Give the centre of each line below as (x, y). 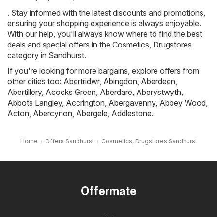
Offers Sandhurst (69, 141)
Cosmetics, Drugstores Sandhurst (149, 141)
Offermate (108, 192)
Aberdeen (158, 82)
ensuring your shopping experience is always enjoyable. (104, 23)
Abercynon (53, 114)
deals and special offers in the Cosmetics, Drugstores (100, 45)
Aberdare (116, 92)
